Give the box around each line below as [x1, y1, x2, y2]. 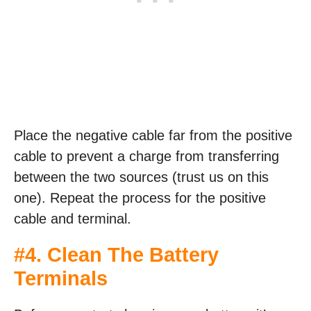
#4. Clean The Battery [14, 244, 219, 266]
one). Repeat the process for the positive [14, 190, 266, 205]
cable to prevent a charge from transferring [14, 149, 279, 164]
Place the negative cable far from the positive [14, 128, 292, 143]
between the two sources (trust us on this [14, 169, 269, 185]
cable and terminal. [14, 211, 131, 226]
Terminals [14, 267, 108, 289]
